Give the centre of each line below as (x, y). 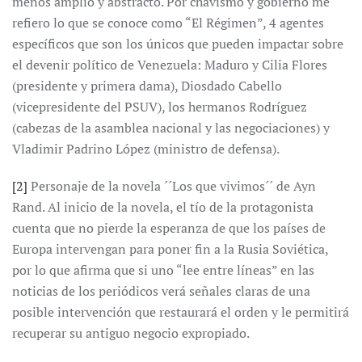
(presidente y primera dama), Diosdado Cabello (147, 86)
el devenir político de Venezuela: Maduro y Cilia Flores (170, 65)
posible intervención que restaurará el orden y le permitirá (181, 312)
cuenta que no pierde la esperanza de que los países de (169, 228)
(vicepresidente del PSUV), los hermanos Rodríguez (160, 107)
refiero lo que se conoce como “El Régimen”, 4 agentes (168, 23)
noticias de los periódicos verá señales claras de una (161, 291)
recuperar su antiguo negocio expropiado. (131, 333)
